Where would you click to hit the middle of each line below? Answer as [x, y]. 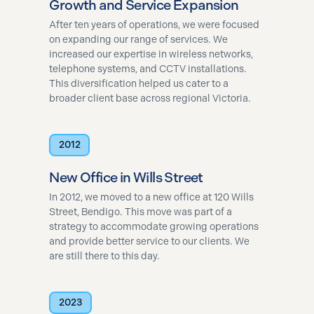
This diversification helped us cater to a [139, 83]
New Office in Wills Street [126, 177]
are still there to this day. [105, 256]
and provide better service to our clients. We [150, 241]
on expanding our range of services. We [139, 39]
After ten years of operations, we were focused [155, 25]
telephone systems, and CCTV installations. [148, 69]
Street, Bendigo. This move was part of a [141, 212]
